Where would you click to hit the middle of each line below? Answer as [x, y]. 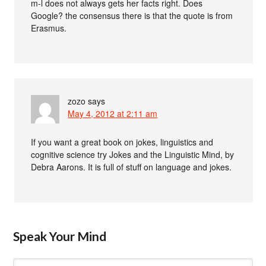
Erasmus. [49, 28]
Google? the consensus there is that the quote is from [132, 16]
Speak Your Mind [60, 236]
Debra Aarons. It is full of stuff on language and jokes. [132, 167]
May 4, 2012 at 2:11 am [113, 114]
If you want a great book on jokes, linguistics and [122, 142]
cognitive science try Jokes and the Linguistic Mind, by [133, 155]
